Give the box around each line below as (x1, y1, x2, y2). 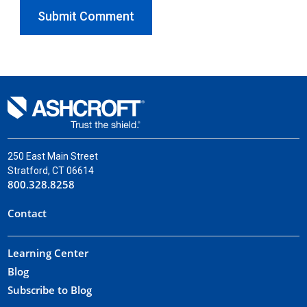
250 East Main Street (8, 150, 99, 162)
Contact (8, 206, 47, 220)
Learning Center (8, 245, 89, 260)
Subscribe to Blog (8, 282, 93, 297)
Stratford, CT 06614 (8, 164, 95, 176)
